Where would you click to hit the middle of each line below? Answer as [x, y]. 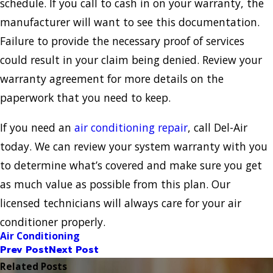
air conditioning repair [131, 127]
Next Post [74, 250]
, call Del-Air [218, 127]
